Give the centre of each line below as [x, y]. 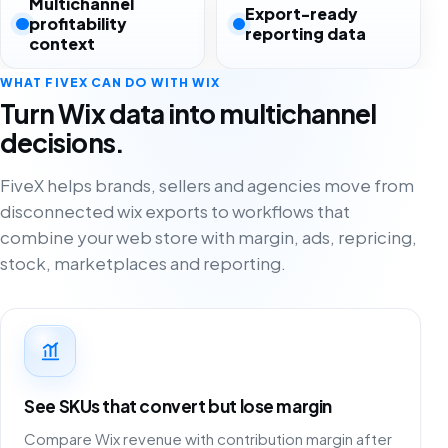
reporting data [305, 33]
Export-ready [301, 13]
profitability [77, 23]
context [61, 43]
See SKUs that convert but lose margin [178, 406]
